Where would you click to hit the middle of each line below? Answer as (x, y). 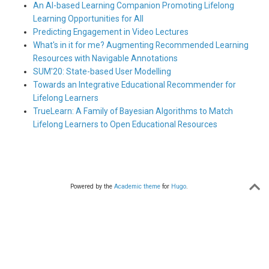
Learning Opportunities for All (88, 19)
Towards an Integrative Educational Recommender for (134, 85)
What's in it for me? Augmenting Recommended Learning (141, 45)
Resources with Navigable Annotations (105, 59)
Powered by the (92, 186)
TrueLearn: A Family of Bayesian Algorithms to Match (133, 111)
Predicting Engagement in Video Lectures (111, 32)
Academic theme (137, 186)
